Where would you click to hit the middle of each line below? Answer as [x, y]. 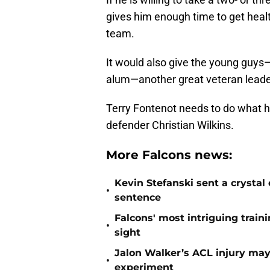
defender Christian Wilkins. [170, 125]
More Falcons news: [169, 155]
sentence [138, 198]
